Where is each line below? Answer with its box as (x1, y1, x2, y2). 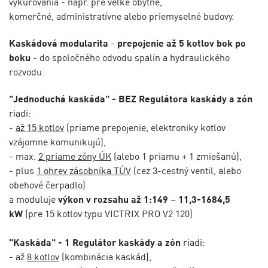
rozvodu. (9, 66, 44, 78)
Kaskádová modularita (9, 37, 108, 49)
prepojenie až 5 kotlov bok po (117, 37, 246, 49)
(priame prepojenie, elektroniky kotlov (64, 121, 226, 133)
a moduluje (9, 193, 58, 205)
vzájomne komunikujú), (9, 136, 106, 148)
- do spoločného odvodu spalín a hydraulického (31, 51, 230, 63)
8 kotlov (27, 251, 59, 263)
